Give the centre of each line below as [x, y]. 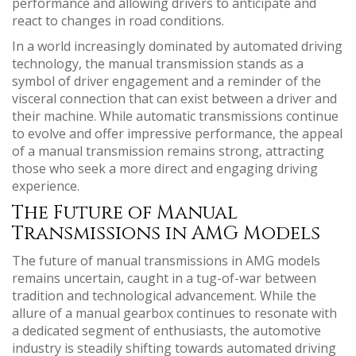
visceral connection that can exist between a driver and [174, 98]
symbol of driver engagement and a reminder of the [166, 81]
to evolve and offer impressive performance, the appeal [177, 133]
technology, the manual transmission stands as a [158, 63]
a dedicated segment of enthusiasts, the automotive [166, 330]
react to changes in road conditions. [118, 20]
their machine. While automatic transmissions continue [175, 116]
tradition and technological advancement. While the [164, 295]
